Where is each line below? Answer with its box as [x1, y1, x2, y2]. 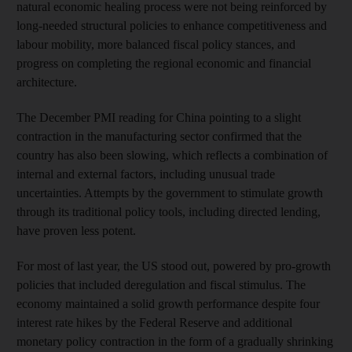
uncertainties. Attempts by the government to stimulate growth [16, 185, 323, 200]
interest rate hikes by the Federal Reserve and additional [16, 315, 292, 329]
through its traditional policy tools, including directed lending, [16, 204, 321, 218]
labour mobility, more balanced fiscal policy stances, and [16, 37, 295, 51]
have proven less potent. [16, 223, 136, 237]
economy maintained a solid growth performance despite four [16, 296, 320, 310]
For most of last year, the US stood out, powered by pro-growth [16, 258, 331, 273]
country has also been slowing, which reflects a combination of [16, 148, 328, 162]
